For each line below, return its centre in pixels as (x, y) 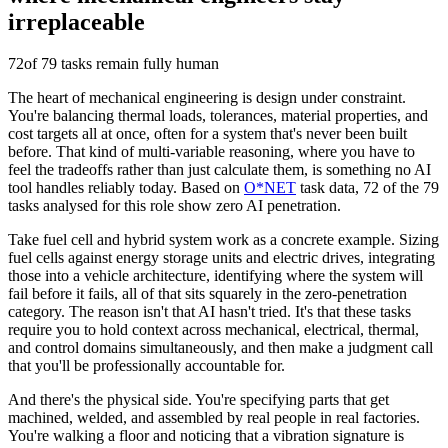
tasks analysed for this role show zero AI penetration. (174, 206)
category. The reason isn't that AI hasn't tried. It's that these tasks (209, 312)
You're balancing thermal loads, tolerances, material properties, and (218, 116)
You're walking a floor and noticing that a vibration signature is (206, 436)
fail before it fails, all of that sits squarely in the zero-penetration (207, 294)
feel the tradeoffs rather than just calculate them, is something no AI (219, 170)
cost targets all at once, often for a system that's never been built (207, 134)
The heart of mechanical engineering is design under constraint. (207, 98)
